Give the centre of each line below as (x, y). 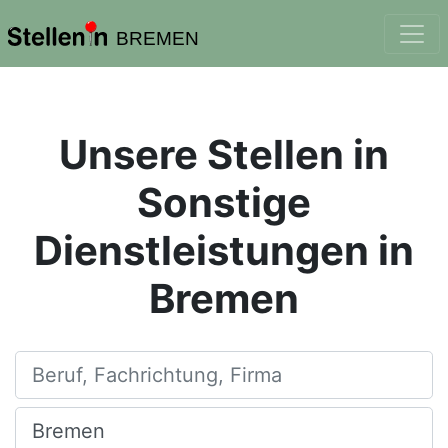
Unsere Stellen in (224, 154)
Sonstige (224, 202)
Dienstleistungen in (224, 250)
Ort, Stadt (52, 419)
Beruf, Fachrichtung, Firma (113, 363)
